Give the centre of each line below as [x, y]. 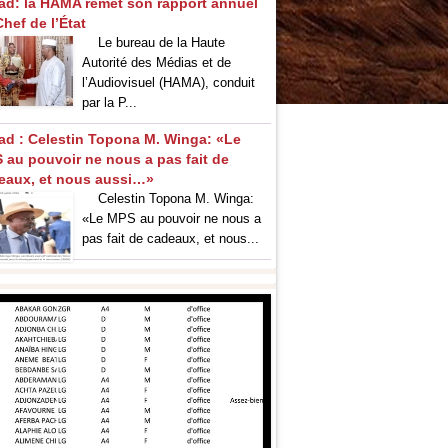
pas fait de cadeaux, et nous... [170, 239]
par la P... [109, 103]
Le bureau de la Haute [153, 43]
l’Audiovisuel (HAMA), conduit [168, 83]
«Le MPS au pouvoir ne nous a [171, 219]
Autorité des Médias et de [156, 63]
